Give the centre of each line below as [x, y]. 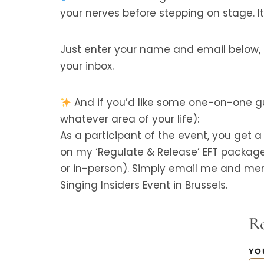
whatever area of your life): [130, 119]
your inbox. [87, 66]
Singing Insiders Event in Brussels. [144, 185]
